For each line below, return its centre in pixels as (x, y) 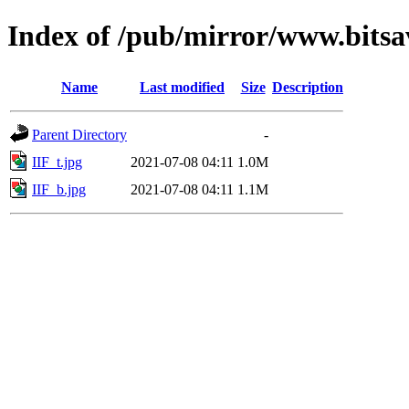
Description (308, 87)
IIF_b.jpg (59, 189)
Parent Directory (79, 134)
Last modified (182, 87)
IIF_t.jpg (57, 162)
